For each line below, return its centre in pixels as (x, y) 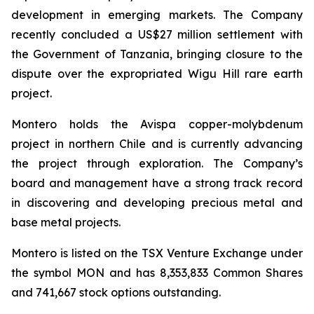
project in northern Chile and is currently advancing (157, 144)
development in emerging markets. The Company (157, 15)
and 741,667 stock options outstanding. (116, 292)
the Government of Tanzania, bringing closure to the (157, 54)
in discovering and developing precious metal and (157, 203)
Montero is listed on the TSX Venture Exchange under (157, 253)
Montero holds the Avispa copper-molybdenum (157, 124)
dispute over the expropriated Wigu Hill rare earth (157, 74)
